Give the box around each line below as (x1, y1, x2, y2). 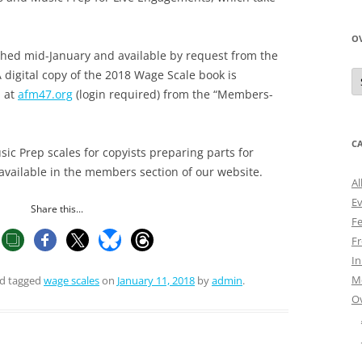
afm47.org (18, 86, 73, 102)
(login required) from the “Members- (73, 86, 273, 102)
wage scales (44, 272, 99, 288)
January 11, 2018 (117, 272, 195, 288)
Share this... (30, 201, 83, 216)
